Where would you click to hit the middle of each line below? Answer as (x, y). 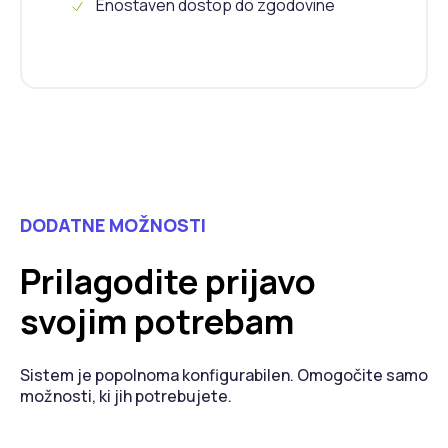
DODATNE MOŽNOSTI (113, 224)
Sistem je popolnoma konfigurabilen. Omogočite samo (224, 375)
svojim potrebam (157, 321)
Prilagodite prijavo (168, 281)
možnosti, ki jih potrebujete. (126, 396)
